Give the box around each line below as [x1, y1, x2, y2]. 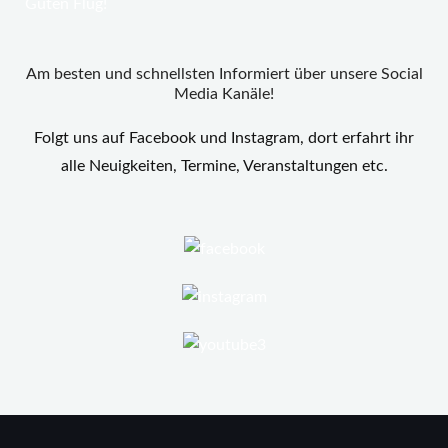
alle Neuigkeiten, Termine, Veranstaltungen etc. [60, 158, 388, 174]
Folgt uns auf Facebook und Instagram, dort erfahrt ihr [34, 130, 414, 146]
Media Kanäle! [174, 86, 274, 102]
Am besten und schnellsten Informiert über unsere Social [25, 66, 423, 82]
